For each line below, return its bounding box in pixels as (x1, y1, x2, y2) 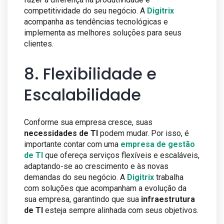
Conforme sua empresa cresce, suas (24, 117, 152, 127)
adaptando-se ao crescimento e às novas (24, 161, 168, 171)
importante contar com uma (24, 139, 120, 149)
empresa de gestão (120, 139, 195, 149)
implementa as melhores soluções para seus (24, 28, 181, 38)
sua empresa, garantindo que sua (24, 194, 141, 204)
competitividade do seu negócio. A (24, 6, 147, 16)
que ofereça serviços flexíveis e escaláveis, (43, 150, 199, 160)
